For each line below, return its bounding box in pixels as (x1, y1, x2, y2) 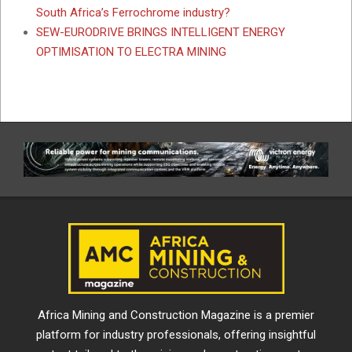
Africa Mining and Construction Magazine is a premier (38, 307, 314, 322)
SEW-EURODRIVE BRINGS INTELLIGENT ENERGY (36, 24, 285, 39)
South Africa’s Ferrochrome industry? (36, 5, 230, 20)
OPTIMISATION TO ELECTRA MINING (36, 44, 226, 59)
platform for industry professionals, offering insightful (36, 327, 316, 342)
